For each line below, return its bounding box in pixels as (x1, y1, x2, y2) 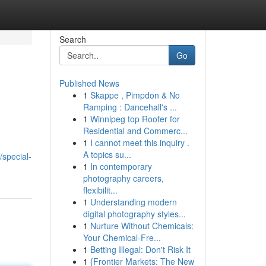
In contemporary (90, 160, 152, 172)
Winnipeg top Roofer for (90, 113, 180, 125)
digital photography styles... (83, 208, 186, 220)
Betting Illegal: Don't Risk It (90, 243, 191, 255)
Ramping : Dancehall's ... (83, 101, 177, 113)
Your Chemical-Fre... (83, 232, 161, 243)
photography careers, (83, 172, 164, 184)
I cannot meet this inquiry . (90, 137, 189, 148)
